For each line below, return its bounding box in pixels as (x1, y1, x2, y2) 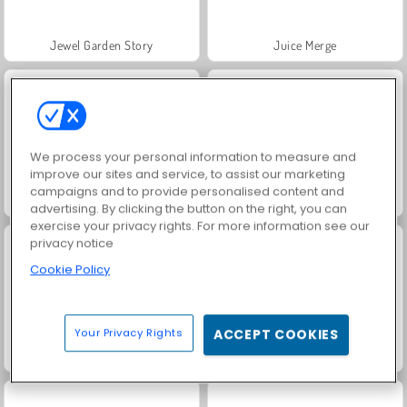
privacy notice (30, 233, 114, 252)
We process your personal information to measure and (30, 147, 357, 165)
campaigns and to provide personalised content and (30, 182, 345, 200)
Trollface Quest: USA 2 (246, 192, 364, 208)
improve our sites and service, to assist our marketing (30, 164, 346, 183)
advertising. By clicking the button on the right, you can (30, 199, 348, 217)
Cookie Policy (30, 260, 111, 278)
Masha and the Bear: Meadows (24, 347, 180, 363)
